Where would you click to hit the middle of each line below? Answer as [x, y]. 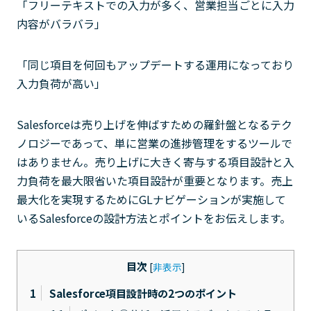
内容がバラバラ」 [61, 24]
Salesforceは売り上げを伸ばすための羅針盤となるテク [154, 124]
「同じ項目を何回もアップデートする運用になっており [155, 65]
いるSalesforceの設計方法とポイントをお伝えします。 [154, 218]
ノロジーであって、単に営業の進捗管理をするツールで [154, 143]
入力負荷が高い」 [61, 83]
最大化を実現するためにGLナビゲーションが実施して [151, 199]
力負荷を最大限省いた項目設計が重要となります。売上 [155, 180]
